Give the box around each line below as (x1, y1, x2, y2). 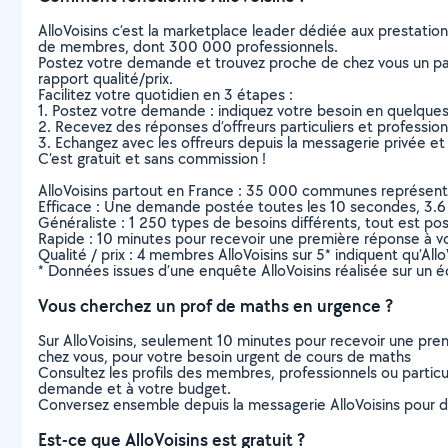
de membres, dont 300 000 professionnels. (38, 36, 338, 57)
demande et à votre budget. (38, 378, 231, 399)
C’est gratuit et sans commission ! (38, 148, 266, 169)
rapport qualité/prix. (38, 68, 173, 89)
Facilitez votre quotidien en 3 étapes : (38, 84, 293, 105)
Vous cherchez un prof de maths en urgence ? (38, 294, 393, 317)
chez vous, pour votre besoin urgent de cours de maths (38, 346, 411, 367)
